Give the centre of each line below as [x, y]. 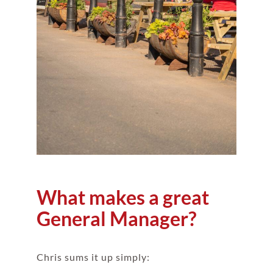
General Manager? [116, 218]
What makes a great [122, 197]
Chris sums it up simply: [93, 257]
